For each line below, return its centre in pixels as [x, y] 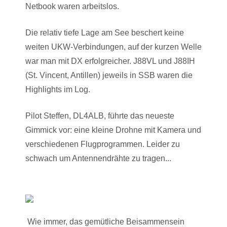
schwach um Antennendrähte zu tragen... [98, 158]
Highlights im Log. [58, 89]
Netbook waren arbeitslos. [72, 6]
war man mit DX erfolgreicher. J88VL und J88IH [110, 61]
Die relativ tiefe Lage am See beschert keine [105, 33]
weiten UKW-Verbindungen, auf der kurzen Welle [113, 47]
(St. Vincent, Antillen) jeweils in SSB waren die [109, 75]
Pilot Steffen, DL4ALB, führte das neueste [100, 116]
